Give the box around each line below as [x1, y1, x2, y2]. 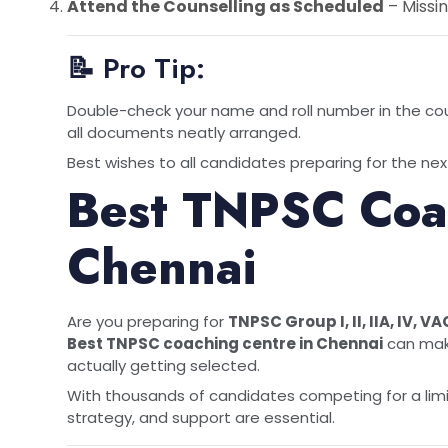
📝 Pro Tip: [67, 47, 205, 89]
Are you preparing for [67, 310, 228, 332]
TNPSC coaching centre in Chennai [106, 332, 383, 354]
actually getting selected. [67, 354, 260, 376]
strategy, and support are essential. [67, 406, 335, 428]
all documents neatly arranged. [67, 121, 301, 143]
